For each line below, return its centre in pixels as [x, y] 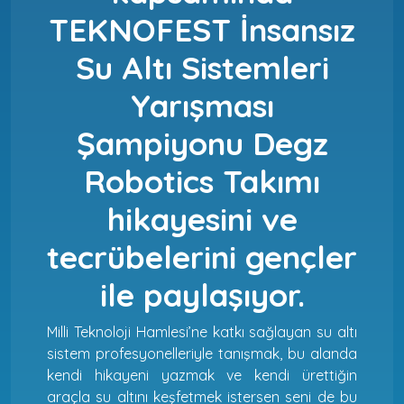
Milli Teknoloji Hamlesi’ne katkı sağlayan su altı [202, 331]
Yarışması [202, 105]
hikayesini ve [202, 219]
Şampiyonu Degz [202, 143]
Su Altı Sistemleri [202, 67]
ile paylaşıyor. [202, 294]
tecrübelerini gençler [202, 257]
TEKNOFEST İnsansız [202, 29]
